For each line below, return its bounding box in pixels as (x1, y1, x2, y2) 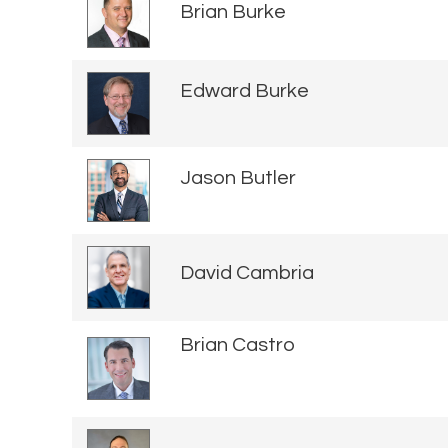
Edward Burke (180, 81, 309, 102)
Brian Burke (180, 2, 286, 23)
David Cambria (180, 263, 314, 284)
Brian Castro (180, 334, 295, 355)
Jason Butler (180, 168, 296, 189)
